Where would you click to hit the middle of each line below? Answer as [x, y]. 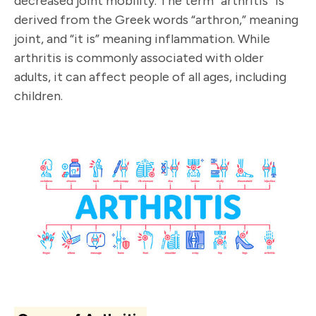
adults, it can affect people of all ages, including [150, 77]
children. [38, 96]
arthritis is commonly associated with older [139, 58]
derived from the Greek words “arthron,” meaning [156, 20]
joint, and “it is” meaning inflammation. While [142, 39]
